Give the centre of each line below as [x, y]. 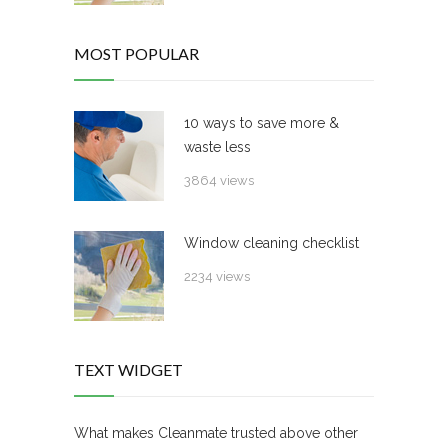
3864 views [219, 181]
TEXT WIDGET [128, 370]
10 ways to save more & [261, 123]
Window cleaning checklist [271, 243]
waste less [217, 147]
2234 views [217, 277]
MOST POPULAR [136, 54]
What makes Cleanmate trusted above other [216, 433]
